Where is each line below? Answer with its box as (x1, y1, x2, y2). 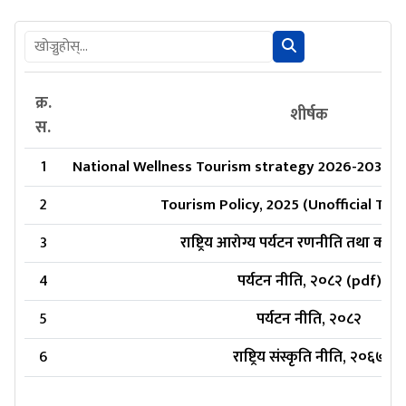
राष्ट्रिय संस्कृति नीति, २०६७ (233, 344, 385, 370)
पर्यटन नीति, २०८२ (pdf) (237, 268, 382, 294)
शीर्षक (290, 101, 328, 129)
